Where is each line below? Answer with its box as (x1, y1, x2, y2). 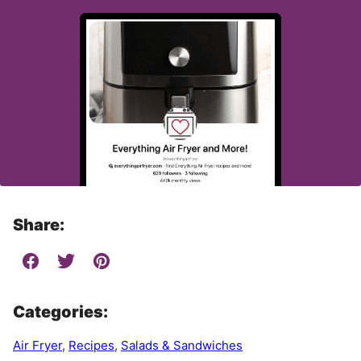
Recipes (68, 338, 114, 354)
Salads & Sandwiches (121, 338, 243, 354)
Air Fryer (13, 338, 62, 354)
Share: (13, 215, 64, 235)
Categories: (13, 302, 108, 322)
